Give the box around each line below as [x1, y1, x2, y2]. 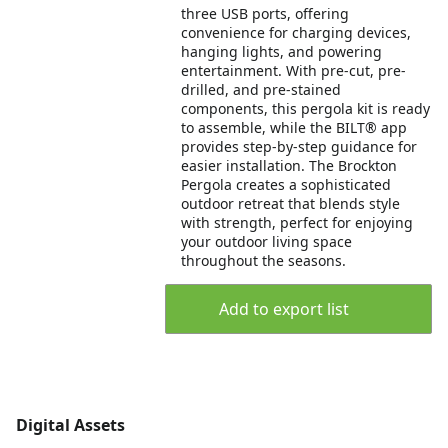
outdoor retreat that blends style [181, 194, 401, 213]
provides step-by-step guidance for [181, 137, 418, 156]
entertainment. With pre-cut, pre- [181, 61, 407, 80]
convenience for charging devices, [181, 23, 412, 42]
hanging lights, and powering [181, 42, 383, 61]
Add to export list [218, 298, 349, 320]
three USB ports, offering [181, 4, 350, 23]
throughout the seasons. [181, 251, 347, 270]
